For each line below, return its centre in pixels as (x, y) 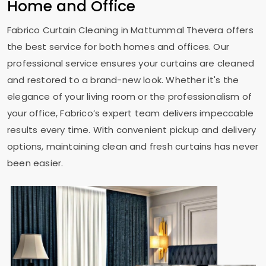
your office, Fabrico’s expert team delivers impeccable (131, 113)
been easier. (35, 163)
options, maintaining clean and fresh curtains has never (133, 146)
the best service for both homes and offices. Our (118, 47)
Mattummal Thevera (178, 30)
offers (240, 30)
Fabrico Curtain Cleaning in (69, 30)
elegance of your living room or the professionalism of (130, 96)
